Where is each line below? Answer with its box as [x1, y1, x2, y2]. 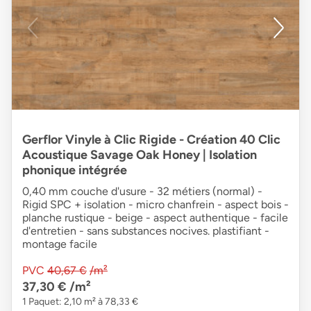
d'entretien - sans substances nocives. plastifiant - [22, 224, 269, 237]
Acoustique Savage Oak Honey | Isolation [22, 146, 257, 162]
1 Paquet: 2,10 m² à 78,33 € [22, 295, 138, 308]
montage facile [22, 237, 97, 251]
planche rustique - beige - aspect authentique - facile [22, 210, 288, 224]
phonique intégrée [22, 162, 127, 178]
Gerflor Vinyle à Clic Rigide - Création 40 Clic [22, 131, 280, 147]
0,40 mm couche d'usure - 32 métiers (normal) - [22, 184, 262, 198]
